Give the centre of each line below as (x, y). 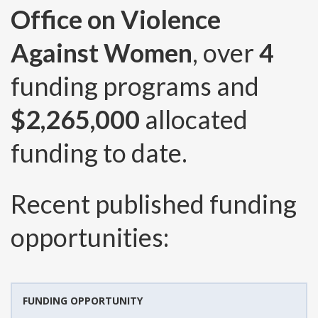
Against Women (102, 53)
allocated (194, 120)
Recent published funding (154, 204)
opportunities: (90, 237)
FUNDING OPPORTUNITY (83, 301)
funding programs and (135, 86)
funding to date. (99, 153)
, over (226, 53)
